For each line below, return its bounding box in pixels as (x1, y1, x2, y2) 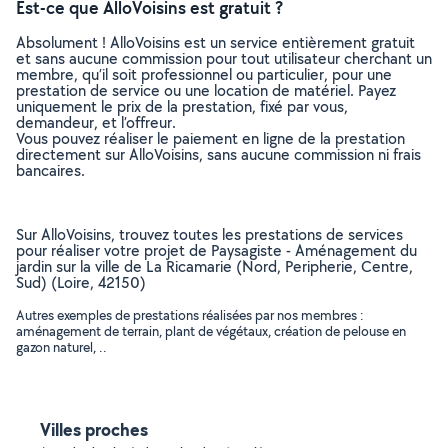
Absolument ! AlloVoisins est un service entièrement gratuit (16, 32, 415, 53)
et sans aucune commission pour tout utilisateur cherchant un (16, 48, 432, 69)
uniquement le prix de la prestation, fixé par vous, (16, 96, 348, 117)
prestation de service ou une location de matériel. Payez (16, 80, 396, 101)
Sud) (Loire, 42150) (16, 272, 146, 293)
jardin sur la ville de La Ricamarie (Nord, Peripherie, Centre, (16, 256, 413, 277)
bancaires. (16, 160, 85, 181)
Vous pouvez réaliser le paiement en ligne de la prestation (16, 128, 405, 149)
